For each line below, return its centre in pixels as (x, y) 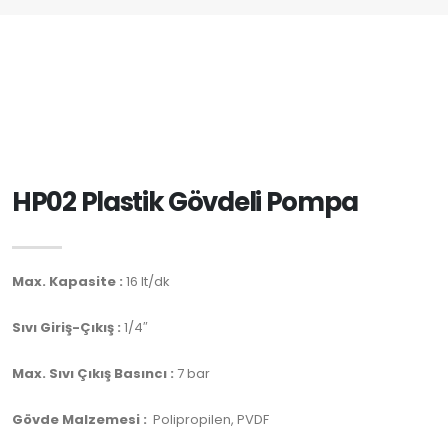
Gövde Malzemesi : (79, 419)
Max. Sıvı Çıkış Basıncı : (93, 373)
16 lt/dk (148, 281)
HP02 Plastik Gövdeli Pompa (185, 202)
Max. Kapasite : (69, 281)
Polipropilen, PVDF (208, 419)
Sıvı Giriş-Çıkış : (68, 327)
